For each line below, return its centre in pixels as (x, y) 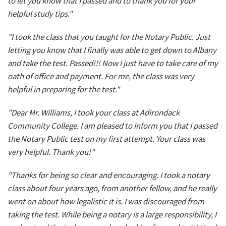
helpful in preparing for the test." (64, 90)
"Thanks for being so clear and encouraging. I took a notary (109, 175)
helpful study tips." (40, 14)
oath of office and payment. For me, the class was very (101, 76)
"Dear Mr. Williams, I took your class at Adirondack (94, 113)
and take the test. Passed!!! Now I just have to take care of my (113, 63)
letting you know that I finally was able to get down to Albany (112, 50)
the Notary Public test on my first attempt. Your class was (106, 139)
